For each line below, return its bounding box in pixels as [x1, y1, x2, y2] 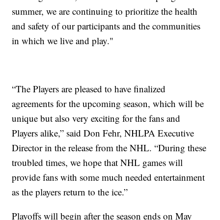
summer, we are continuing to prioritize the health [12, 4, 198, 17]
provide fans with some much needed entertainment [12, 170, 205, 183]
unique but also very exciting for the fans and [12, 111, 181, 124]
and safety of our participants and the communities [12, 19, 201, 32]
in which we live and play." [12, 34, 114, 47]
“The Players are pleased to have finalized [12, 82, 166, 95]
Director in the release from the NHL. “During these [12, 141, 207, 154]
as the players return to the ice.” [12, 185, 128, 198]
